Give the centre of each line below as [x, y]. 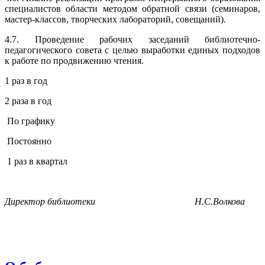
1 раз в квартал [36, 161]
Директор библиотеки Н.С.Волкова [125, 201]
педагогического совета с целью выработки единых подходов [132, 50]
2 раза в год [28, 101]
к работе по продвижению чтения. [74, 60]
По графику [30, 121]
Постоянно [28, 141]
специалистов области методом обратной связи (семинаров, [132, 8]
